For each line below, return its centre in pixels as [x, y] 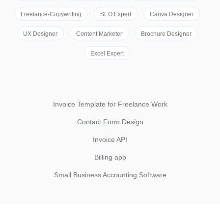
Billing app [110, 157]
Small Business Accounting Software [110, 175]
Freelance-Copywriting [51, 14]
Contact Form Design [110, 122]
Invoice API [110, 139]
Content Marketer [99, 34]
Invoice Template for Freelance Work [110, 104]
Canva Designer [172, 14]
